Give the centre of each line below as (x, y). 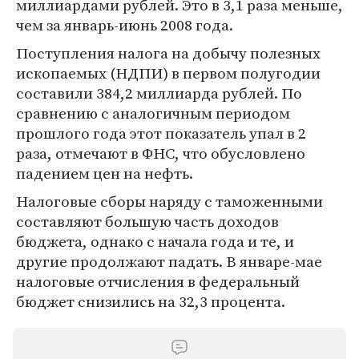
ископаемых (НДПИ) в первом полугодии (168, 73)
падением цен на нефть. (105, 173)
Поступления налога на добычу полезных (168, 53)
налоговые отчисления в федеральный (158, 281)
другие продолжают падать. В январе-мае (169, 261)
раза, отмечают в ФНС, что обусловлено (161, 153)
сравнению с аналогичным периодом (153, 113)
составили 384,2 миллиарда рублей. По (159, 93)
